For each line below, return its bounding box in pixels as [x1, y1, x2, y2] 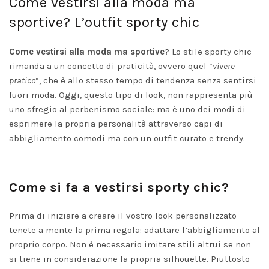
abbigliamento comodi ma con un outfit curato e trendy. [9, 133, 245, 144]
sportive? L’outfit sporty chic [9, 14, 199, 31]
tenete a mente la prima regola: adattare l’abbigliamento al [9, 225, 260, 235]
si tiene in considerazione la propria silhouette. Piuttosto [9, 253, 250, 264]
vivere [213, 61, 235, 71]
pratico [9, 75, 35, 86]
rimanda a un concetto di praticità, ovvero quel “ [9, 61, 213, 71]
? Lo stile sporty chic [165, 46, 252, 57]
